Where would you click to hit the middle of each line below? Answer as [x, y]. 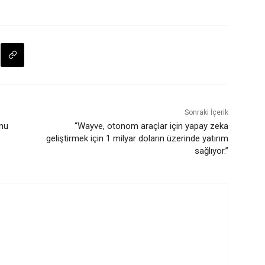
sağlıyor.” [211, 151]
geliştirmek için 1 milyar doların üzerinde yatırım [137, 138]
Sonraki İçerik [206, 112]
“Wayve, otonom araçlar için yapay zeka [151, 126]
